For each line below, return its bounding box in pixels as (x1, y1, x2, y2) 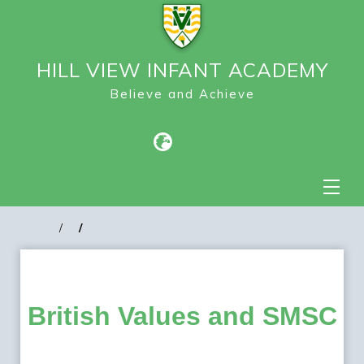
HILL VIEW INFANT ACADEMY (36, 58, 328, 83)
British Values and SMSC (27, 301, 337, 331)
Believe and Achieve (109, 86, 255, 102)
